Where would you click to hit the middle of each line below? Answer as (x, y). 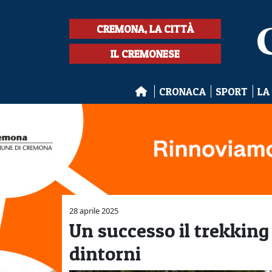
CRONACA (182, 91)
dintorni (105, 253)
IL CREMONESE (145, 54)
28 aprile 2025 (94, 211)
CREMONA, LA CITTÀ (145, 29)
